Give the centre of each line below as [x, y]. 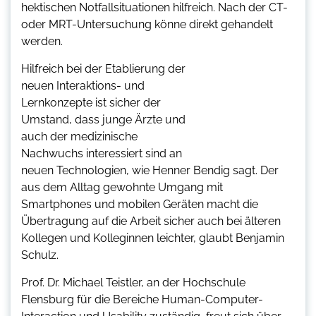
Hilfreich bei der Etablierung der [103, 68]
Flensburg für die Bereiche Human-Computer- [142, 299]
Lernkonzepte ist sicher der [91, 102]
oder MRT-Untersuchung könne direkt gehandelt [147, 24]
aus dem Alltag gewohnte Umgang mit [122, 187]
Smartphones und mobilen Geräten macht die [140, 204]
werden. [42, 41]
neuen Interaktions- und [83, 85]
